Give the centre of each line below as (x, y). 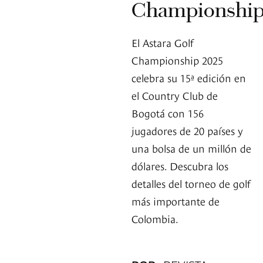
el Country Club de (175, 95)
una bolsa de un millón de (191, 148)
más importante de (176, 201)
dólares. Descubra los (180, 166)
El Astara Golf (162, 42)
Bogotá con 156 (168, 113)
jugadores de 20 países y (187, 130)
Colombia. (155, 218)
